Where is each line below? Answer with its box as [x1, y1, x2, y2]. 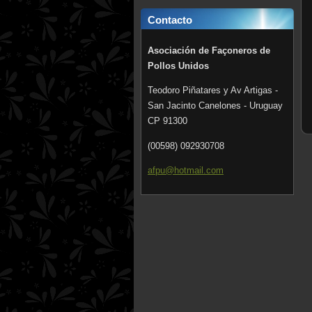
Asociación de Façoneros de [148, 45, 270, 56]
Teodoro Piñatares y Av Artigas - [148, 85, 278, 96]
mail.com [187, 164, 224, 175]
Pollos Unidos [148, 61, 209, 71]
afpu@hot [148, 164, 187, 175]
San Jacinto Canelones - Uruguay [148, 100, 283, 111]
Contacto [148, 15, 192, 26]
